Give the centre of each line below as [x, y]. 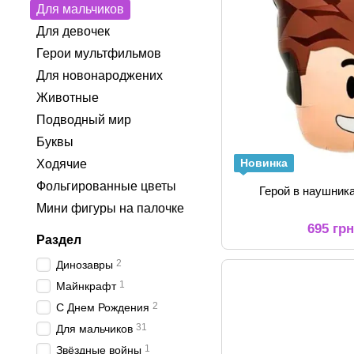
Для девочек [73, 31]
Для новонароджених [100, 75]
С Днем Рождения [103, 307]
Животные [68, 98]
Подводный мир [84, 120]
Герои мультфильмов [99, 53]
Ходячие [62, 164]
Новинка [264, 163]
